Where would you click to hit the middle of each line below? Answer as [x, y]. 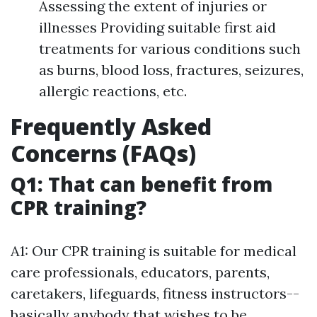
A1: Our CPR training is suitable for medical [154, 250]
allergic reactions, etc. [113, 91]
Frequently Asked [111, 126]
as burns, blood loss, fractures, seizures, [171, 69]
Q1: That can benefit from [142, 184]
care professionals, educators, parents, [140, 272]
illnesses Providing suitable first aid [157, 27]
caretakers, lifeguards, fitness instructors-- [155, 293]
